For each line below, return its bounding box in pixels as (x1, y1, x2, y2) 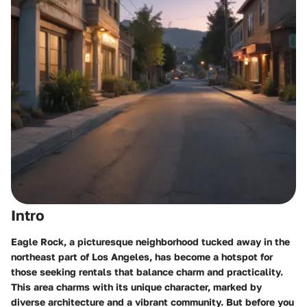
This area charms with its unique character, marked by (11, 280, 262, 293)
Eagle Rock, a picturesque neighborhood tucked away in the (11, 235, 290, 247)
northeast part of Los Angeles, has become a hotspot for (11, 250, 273, 262)
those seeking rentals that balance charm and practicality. (11, 265, 283, 278)
